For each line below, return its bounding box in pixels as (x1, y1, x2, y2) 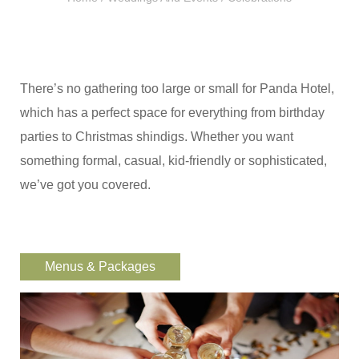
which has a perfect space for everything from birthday (20, 106, 325, 119)
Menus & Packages (45, 260, 155, 273)
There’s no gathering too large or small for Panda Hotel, (20, 82, 334, 95)
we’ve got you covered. (20, 178, 151, 192)
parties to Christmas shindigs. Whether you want (20, 130, 293, 143)
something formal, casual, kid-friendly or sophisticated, (20, 154, 327, 167)
